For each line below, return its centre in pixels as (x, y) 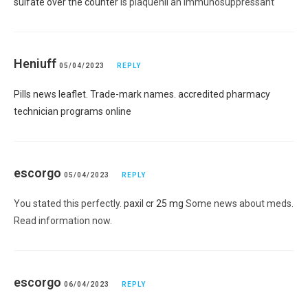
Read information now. (63, 220)
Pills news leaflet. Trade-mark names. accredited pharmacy (142, 94)
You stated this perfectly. (69, 203)
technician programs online (73, 111)
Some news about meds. (239, 203)
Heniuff (35, 63)
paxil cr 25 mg (154, 203)
